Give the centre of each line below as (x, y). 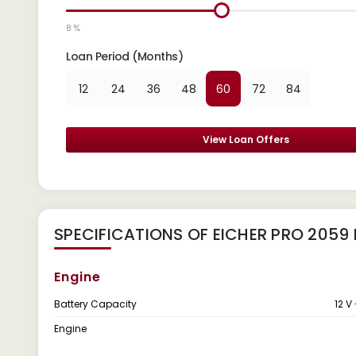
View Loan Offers (246, 139)
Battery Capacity (95, 304)
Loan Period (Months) (124, 56)
